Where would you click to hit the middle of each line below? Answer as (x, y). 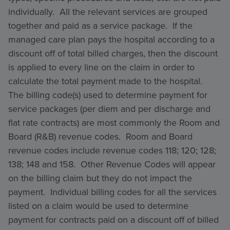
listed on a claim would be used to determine (98, 206)
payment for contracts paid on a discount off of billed (113, 220)
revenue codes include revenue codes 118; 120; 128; (112, 150)
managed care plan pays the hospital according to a (111, 40)
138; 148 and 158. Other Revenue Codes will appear (112, 164)
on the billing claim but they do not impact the (100, 178)
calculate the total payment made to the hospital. (107, 81)
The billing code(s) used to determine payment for (108, 95)
